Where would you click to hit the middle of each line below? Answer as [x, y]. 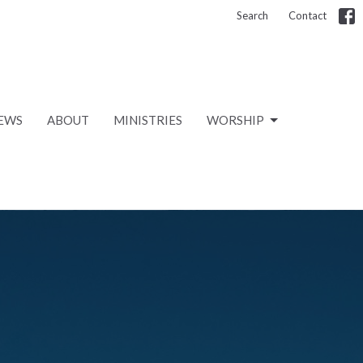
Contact [307, 15]
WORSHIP [235, 120]
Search [252, 15]
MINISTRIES [148, 120]
